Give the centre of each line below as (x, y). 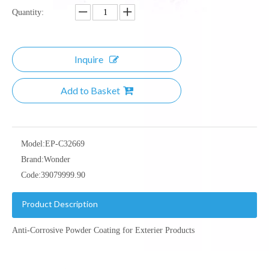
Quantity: (28, 12)
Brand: (32, 159)
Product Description (60, 204)
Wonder (57, 159)
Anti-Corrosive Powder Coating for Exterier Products (103, 230)
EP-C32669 (65, 144)
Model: (33, 144)
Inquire (89, 59)
